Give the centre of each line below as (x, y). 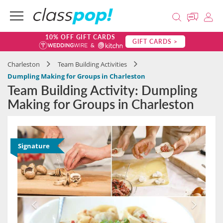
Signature (34, 146)
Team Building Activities (92, 64)
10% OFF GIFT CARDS (80, 37)
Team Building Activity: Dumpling (103, 90)
